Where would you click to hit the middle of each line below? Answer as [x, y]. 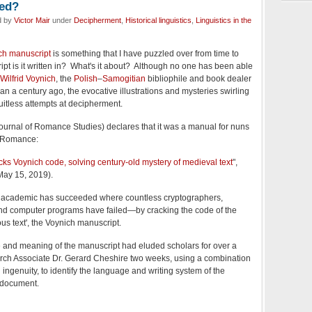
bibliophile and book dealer [198, 78]
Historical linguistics [158, 20]
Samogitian [124, 78]
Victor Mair [32, 20]
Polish [86, 78]
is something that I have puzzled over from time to [145, 53]
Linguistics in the [224, 20]
